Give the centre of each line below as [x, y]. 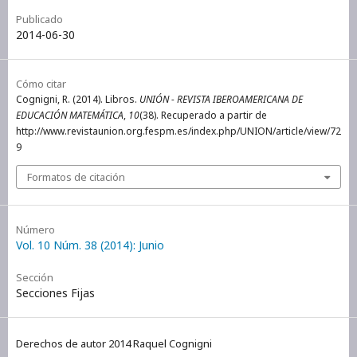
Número [35, 229]
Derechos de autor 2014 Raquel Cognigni [114, 343]
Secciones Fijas [55, 292]
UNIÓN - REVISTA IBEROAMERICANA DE [221, 99]
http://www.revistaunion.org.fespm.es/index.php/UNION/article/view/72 [178, 131]
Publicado [39, 19]
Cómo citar [41, 83]
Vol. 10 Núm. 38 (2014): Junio [90, 245]
